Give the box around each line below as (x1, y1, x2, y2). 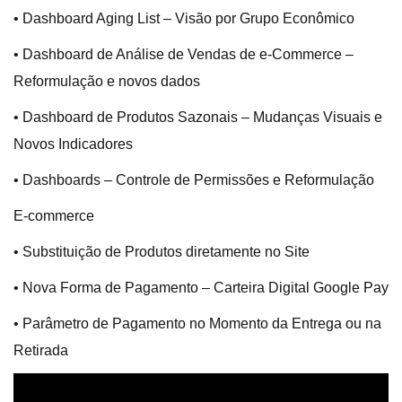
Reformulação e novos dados (13, 74, 200, 89)
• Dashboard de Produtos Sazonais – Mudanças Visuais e (13, 109, 382, 125)
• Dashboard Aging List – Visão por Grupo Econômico (13, 11, 354, 26)
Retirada (13, 343, 68, 358)
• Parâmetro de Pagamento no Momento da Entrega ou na (13, 316, 381, 331)
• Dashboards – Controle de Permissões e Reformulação (13, 172, 374, 188)
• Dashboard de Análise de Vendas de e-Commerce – (13, 47, 354, 62)
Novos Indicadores (13, 136, 133, 152)
